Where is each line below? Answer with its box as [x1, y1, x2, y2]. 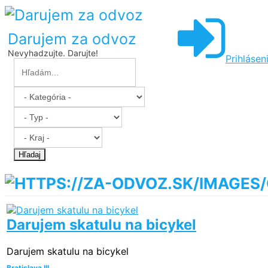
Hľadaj [19, 150, 41, 159]
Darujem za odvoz [8, 30, 136, 48]
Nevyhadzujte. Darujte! [8, 48, 98, 58]
